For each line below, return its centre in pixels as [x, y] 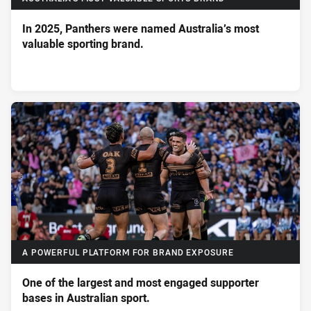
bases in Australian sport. [86, 298]
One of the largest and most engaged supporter [141, 283]
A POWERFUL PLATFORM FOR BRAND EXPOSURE [128, 253]
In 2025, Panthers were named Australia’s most [141, 28]
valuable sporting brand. [83, 44]
